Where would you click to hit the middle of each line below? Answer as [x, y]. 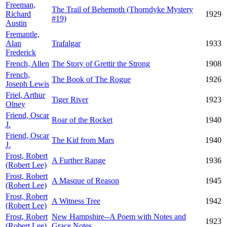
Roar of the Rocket [82, 120]
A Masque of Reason [85, 181]
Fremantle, [23, 34]
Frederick [21, 52]
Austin [16, 23]
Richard [18, 14]
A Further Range [79, 160]
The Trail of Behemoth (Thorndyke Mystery [122, 9]
